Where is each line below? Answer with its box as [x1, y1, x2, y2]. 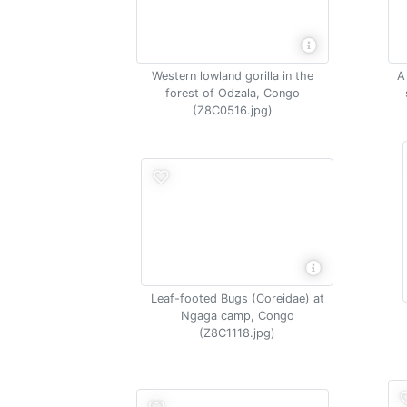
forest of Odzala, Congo [164, 86, 300, 100]
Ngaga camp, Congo [180, 308, 294, 323]
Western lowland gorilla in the [151, 69, 313, 83]
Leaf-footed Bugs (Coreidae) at [150, 291, 324, 305]
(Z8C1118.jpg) [199, 325, 276, 340]
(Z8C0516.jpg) [192, 104, 273, 117]
